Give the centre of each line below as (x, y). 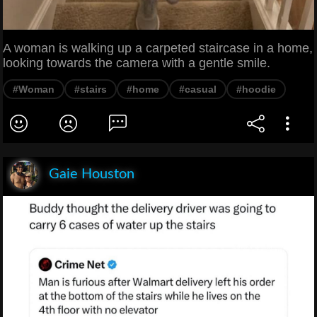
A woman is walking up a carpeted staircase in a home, (158, 48)
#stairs (91, 89)
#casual (198, 89)
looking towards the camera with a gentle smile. (137, 63)
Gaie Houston (92, 174)
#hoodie (256, 89)
